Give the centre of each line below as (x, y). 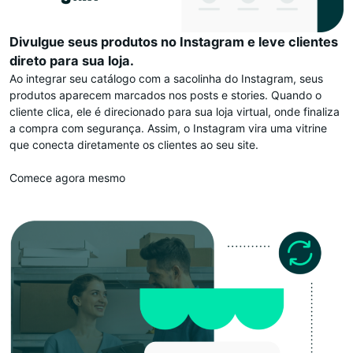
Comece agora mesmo (67, 177)
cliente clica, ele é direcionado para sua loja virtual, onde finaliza (175, 111)
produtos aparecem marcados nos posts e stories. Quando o (165, 95)
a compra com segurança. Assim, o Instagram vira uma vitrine (168, 128)
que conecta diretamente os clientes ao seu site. (134, 144)
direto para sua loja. (72, 60)
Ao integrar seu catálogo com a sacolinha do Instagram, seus (166, 78)
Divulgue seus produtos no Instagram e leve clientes (174, 41)
